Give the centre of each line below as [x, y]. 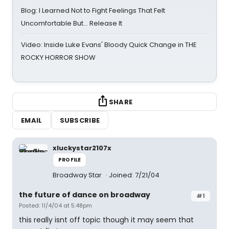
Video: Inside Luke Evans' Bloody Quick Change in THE [109, 45]
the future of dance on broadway [85, 195]
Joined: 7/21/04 [134, 175]
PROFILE [70, 160]
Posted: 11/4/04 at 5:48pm [55, 205]
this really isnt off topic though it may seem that [106, 220]
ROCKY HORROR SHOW [58, 58]
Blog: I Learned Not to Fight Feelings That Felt [93, 10]
